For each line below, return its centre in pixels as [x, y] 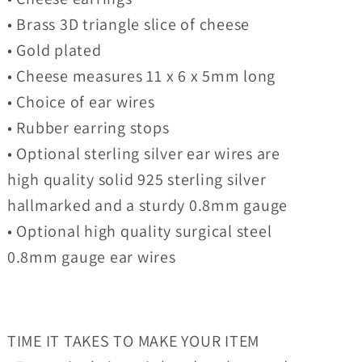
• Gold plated [54, 51]
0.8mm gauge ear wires [91, 257]
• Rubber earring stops [88, 128]
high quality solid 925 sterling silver [137, 180]
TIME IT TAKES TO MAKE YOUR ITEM [133, 341]
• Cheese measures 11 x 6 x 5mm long [141, 76]
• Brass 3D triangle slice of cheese [128, 25]
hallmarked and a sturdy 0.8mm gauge [147, 206]
